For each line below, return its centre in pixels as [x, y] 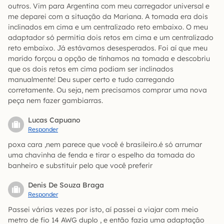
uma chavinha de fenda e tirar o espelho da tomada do [101, 155]
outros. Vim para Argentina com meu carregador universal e [109, 6]
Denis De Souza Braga [66, 185]
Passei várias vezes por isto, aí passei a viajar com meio [103, 210]
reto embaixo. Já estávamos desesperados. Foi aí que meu [108, 48]
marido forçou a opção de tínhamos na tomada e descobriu [109, 59]
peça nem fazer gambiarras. [55, 101]
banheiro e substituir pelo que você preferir [80, 166]
